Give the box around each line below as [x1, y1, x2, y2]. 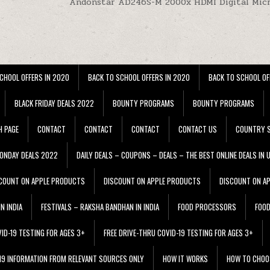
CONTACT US [178, 122, 217, 135]
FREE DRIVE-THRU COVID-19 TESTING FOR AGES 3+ [104, 226, 253, 239]
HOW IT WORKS [163, 252, 208, 265]
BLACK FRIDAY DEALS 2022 [14, 96, 94, 109]
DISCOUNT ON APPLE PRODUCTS [104, 174, 201, 187]
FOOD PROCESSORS [178, 200, 236, 213]
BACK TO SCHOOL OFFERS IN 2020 [88, 71, 190, 83]
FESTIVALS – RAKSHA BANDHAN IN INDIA [41, 200, 159, 213]
